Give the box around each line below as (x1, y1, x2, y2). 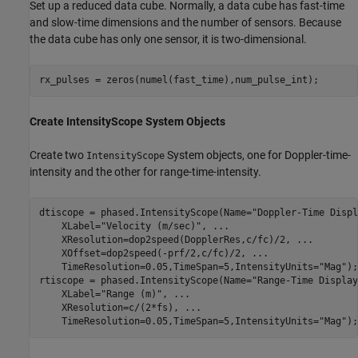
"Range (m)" (100, 288, 162, 300)
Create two (30, 148, 86, 161)
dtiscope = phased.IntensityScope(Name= (38, 207, 252, 218)
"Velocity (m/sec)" (100, 221, 201, 232)
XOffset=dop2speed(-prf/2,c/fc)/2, (38, 248, 252, 259)
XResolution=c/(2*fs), (38, 302, 185, 313)
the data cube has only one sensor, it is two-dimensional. (30, 32, 307, 46)
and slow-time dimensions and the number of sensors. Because (30, 15, 341, 29)
